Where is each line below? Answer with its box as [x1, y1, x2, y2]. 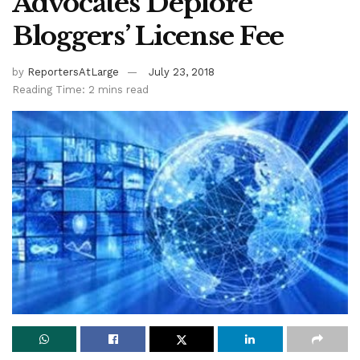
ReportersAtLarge [27, 66, 119, 79]
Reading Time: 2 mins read [12, 84, 149, 96]
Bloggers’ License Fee [12, 20, 284, 53]
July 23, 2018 [149, 66, 215, 79]
